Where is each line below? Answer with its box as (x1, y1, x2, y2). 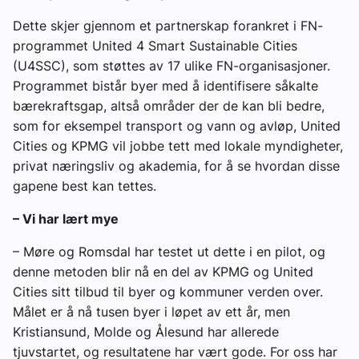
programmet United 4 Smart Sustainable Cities (13, 38, 297, 54)
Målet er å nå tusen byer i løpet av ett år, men (13, 304, 290, 321)
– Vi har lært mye (13, 211, 119, 228)
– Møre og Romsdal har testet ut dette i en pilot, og (13, 244, 325, 260)
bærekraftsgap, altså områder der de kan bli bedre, (13, 98, 325, 115)
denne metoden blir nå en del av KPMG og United (13, 264, 313, 280)
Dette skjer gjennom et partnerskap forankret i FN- (13, 18, 323, 34)
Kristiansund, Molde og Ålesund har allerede (13, 324, 279, 341)
